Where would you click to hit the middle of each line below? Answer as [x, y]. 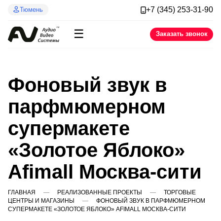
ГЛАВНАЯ [22, 192]
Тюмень [32, 9]
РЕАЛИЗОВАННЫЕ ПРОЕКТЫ [100, 192]
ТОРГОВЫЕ [180, 192]
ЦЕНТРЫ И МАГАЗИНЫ [41, 201]
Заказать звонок [182, 34]
